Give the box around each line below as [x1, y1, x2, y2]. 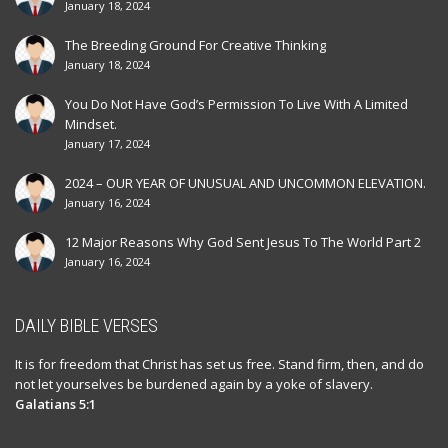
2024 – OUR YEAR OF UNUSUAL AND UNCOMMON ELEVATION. [65, 174, 426, 193]
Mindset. [65, 115, 117, 134]
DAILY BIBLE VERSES [15, 315, 158, 337]
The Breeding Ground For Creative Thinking [65, 36, 326, 55]
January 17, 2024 [65, 136, 150, 152]
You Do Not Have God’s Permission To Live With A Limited [65, 95, 408, 114]
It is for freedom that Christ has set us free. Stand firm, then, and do [15, 355, 424, 374]
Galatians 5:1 [15, 395, 96, 414]
